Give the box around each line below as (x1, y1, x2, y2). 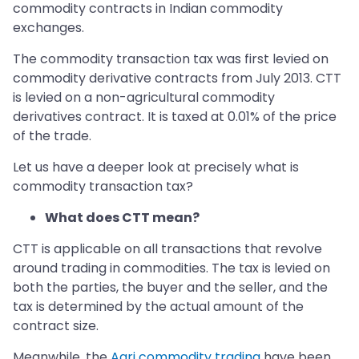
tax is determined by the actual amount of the (13, 297, 304, 317)
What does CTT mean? (45, 208, 200, 228)
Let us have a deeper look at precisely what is (13, 158, 299, 177)
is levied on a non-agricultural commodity (13, 88, 275, 107)
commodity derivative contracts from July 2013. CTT (13, 69, 341, 88)
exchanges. (13, 18, 84, 38)
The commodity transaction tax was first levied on (13, 50, 329, 69)
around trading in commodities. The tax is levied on (13, 259, 330, 278)
